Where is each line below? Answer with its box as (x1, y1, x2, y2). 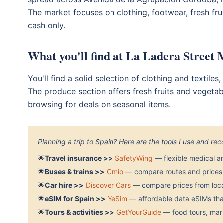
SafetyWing (115, 153, 153, 162)
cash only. (28, 20, 65, 30)
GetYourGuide (116, 207, 161, 216)
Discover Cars (86, 180, 131, 189)
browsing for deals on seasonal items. (28, 99, 171, 109)
